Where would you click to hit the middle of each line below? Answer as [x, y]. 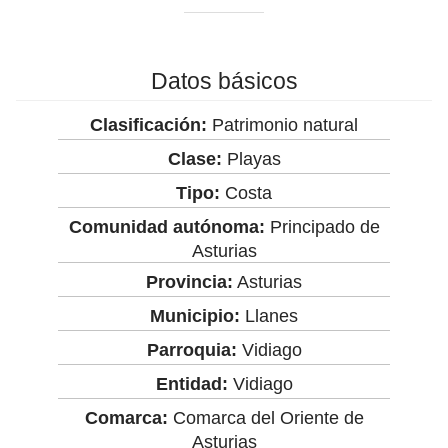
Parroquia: [191, 349]
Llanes [269, 315]
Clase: [194, 158]
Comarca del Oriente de [265, 417]
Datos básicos [224, 80]
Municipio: [195, 315]
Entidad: [191, 383]
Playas [251, 158]
